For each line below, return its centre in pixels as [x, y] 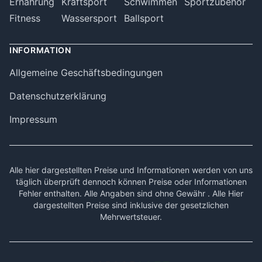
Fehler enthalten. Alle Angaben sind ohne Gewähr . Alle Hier [131, 193]
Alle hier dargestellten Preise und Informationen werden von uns [131, 170]
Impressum [33, 119]
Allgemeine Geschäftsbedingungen [86, 73]
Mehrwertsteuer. [131, 217]
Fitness [25, 18]
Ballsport [144, 18]
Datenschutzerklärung [58, 96]
